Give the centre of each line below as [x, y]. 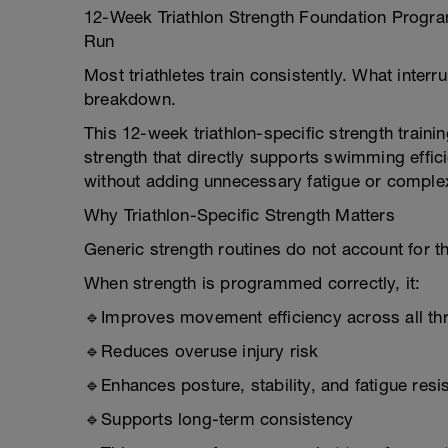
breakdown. [130, 99]
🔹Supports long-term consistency [219, 419]
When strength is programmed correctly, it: [252, 283]
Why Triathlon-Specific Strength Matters [239, 215]
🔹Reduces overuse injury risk [201, 351]
